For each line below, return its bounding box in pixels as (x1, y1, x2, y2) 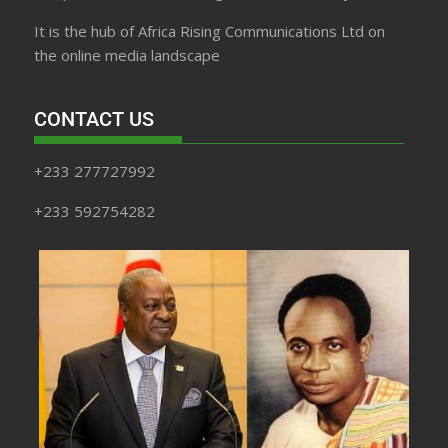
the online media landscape (34, 45, 221, 66)
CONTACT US (34, 106, 155, 131)
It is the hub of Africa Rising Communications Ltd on (34, 21, 386, 42)
